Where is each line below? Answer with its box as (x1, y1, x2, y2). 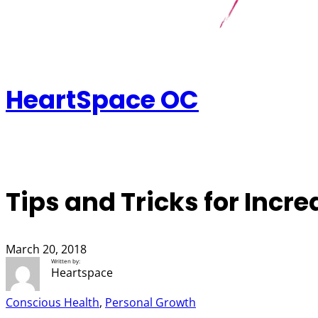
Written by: (51, 256, 80, 265)
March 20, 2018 (6, 241, 87, 257)
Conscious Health (6, 294, 99, 310)
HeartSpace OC (6, 82, 199, 118)
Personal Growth (105, 294, 196, 310)
